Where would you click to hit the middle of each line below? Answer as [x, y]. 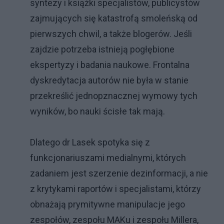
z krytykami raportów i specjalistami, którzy [115, 189]
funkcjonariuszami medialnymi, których [108, 158]
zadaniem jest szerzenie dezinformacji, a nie [119, 173]
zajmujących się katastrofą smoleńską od [114, 18]
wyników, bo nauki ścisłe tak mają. [97, 111]
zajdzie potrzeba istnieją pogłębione [102, 49]
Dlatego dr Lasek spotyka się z [90, 142]
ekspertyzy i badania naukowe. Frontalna [110, 65]
